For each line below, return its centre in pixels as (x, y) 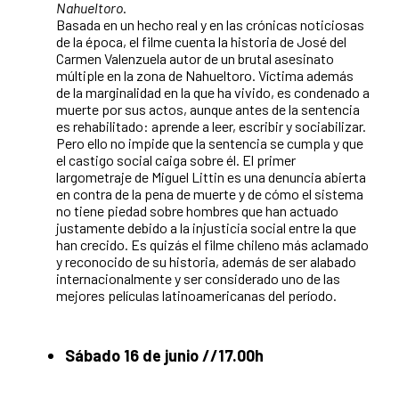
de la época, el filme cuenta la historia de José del (201, 41)
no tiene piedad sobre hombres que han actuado (197, 210)
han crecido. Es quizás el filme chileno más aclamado (212, 244)
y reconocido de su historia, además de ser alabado (206, 261)
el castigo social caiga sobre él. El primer (176, 159)
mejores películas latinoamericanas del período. (196, 295)
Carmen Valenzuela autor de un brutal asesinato (195, 58)
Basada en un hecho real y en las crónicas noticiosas (210, 24)
